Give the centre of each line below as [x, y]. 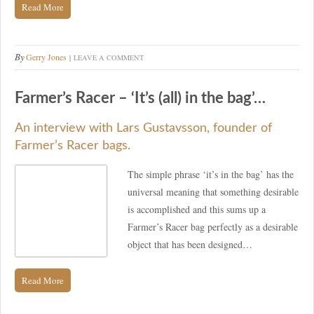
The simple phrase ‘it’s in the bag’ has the [211, 174]
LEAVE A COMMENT [109, 58]
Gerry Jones [46, 57]
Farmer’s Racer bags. [73, 145]
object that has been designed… [190, 244]
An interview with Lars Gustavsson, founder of [143, 128]
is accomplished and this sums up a [197, 209]
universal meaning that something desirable [213, 191]
